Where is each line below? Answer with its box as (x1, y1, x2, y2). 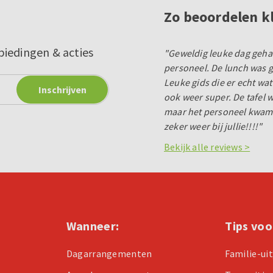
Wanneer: (66, 218, 119, 233)
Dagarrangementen (66, 247, 152, 260)
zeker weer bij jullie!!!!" (164, 119, 263, 132)
